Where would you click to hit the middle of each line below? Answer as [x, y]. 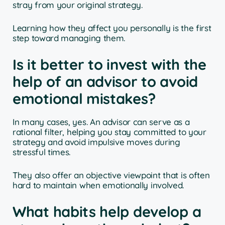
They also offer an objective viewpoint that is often [111, 175]
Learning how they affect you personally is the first [112, 28]
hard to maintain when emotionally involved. [98, 185]
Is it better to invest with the [109, 65]
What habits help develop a [107, 212]
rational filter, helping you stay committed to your [109, 132]
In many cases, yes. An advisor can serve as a [101, 122]
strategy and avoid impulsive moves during [96, 142]
